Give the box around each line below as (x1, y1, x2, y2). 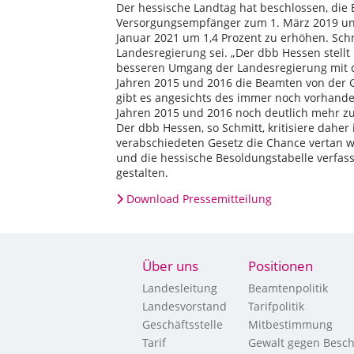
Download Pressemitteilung (126, 191, 272, 206)
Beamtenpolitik (248, 281, 328, 296)
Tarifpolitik (248, 299, 304, 314)
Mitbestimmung (248, 317, 333, 332)
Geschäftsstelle (142, 317, 223, 332)
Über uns (142, 257, 198, 275)
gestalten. (116, 165, 168, 180)
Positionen (248, 257, 313, 275)
